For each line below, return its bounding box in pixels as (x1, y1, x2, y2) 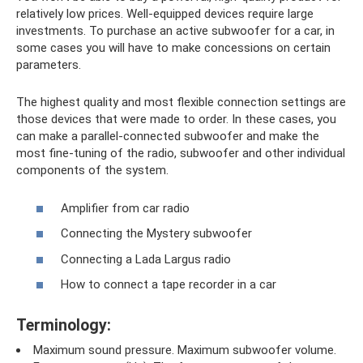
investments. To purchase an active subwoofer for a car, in (16, 23, 335, 38)
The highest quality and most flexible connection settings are (16, 95, 346, 109)
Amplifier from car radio (61, 200, 190, 216)
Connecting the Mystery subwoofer (61, 226, 252, 241)
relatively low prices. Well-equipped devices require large (16, 6, 314, 21)
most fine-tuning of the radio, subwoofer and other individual (16, 146, 345, 160)
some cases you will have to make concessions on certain (16, 41, 331, 55)
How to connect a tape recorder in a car (61, 277, 276, 292)
